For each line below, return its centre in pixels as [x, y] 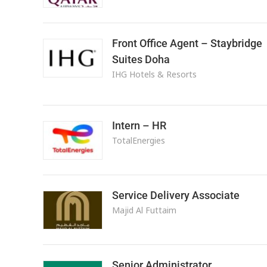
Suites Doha [141, 59]
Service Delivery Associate [176, 195]
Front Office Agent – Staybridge [187, 43]
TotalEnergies [138, 140]
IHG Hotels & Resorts [154, 74]
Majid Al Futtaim [144, 210]
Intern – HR [139, 125]
